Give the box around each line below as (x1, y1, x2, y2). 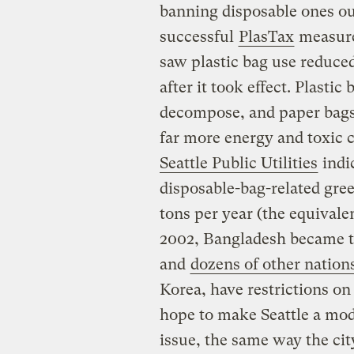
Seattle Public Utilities (159, 153, 318, 172)
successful (159, 27, 238, 46)
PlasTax (238, 27, 294, 46)
